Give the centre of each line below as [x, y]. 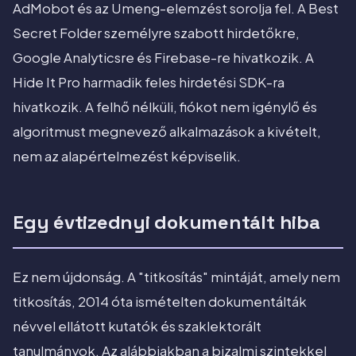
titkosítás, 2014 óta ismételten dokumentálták [160, 302]
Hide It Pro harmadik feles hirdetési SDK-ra [149, 83]
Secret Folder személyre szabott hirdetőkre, [156, 33]
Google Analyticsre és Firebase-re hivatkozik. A [163, 58]
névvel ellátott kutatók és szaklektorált [137, 327]
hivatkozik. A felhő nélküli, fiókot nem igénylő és [165, 107]
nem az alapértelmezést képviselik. [127, 157]
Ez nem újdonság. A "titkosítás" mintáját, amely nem [176, 277]
